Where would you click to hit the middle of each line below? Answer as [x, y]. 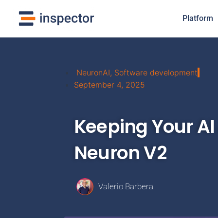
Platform [198, 18]
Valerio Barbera [126, 186]
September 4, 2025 [109, 85]
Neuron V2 [120, 153]
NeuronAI [93, 73]
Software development [156, 73]
